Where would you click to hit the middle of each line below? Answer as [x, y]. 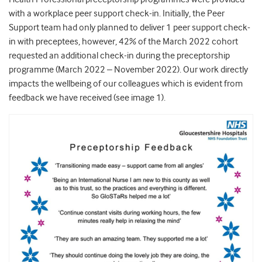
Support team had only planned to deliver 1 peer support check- [130, 28]
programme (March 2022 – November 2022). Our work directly [128, 70]
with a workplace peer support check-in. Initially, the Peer [117, 14]
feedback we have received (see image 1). [87, 98]
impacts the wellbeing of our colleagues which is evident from [126, 84]
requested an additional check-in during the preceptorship [119, 56]
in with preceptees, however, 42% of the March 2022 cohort [123, 42]
